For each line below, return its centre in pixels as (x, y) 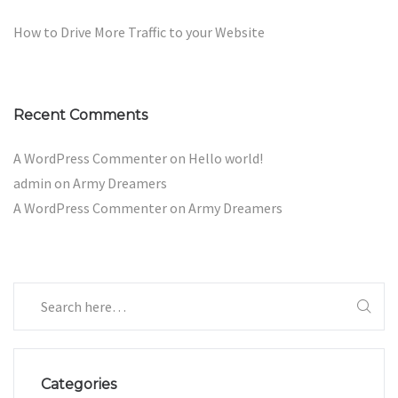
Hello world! (226, 159)
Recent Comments (80, 115)
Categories (79, 385)
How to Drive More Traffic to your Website (139, 32)
